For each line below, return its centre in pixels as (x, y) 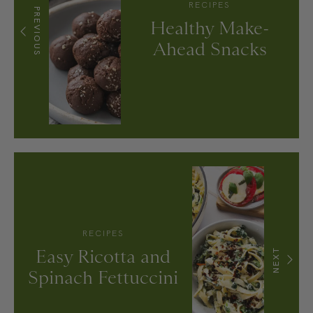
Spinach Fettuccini (103, 278)
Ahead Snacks (210, 49)
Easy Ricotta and (103, 257)
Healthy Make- (210, 28)
